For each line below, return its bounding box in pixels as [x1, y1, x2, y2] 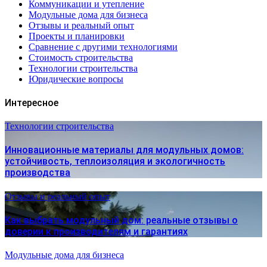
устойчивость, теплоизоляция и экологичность [5, 156, 225, 167]
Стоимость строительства [29, 52, 133, 63]
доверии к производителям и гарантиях [5, 226, 188, 238]
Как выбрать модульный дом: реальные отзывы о [5, 215, 238, 226]
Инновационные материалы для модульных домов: [5, 144, 244, 156]
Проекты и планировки [29, 30, 125, 41]
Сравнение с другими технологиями [29, 41, 178, 52]
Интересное [5, 97, 58, 108]
